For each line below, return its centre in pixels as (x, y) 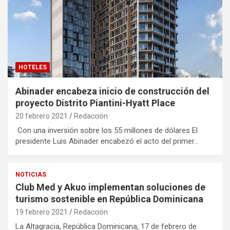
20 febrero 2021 (42, 116)
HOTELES (33, 68)
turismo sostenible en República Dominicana (109, 199)
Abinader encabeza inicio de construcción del (112, 91)
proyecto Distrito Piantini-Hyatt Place (95, 103)
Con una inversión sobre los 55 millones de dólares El (107, 131)
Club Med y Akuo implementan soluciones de (110, 187)
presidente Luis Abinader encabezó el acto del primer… (107, 141)
